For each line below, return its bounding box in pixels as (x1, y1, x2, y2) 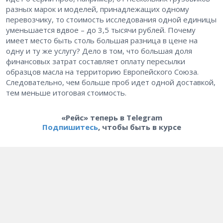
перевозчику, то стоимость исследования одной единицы (6, 14, 217, 25)
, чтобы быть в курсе (98, 122, 181, 132)
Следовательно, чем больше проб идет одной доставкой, (6, 77, 216, 88)
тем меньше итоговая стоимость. (6, 88, 126, 98)
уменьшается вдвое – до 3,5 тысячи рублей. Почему (6, 25, 196, 35)
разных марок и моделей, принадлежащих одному (6, 4, 189, 14)
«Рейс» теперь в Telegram (61, 112, 162, 123)
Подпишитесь (42, 122, 98, 132)
